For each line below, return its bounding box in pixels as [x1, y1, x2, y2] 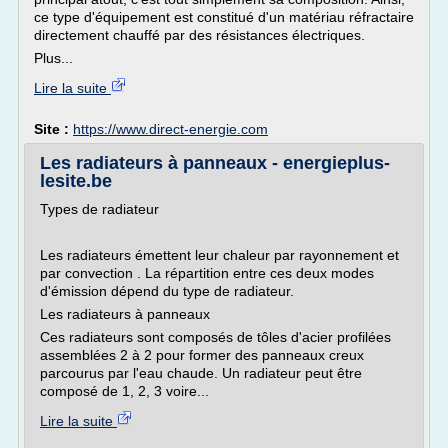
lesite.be [40, 171, 112, 191]
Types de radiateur [40, 201, 159, 217]
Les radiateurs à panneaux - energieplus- [40, 153, 390, 173]
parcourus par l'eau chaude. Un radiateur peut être [40, 365, 362, 381]
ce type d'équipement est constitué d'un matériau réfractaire [34, 9, 414, 25]
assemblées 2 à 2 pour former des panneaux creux [40, 347, 364, 363]
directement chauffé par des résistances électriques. [34, 27, 365, 43]
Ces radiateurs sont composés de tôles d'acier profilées [40, 329, 391, 345]
